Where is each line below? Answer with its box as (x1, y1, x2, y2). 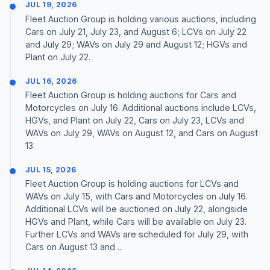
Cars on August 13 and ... (25, 241, 123, 252)
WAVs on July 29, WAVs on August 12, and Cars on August (25, 127, 258, 138)
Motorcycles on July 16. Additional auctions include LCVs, (25, 102, 256, 113)
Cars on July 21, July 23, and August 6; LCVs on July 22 (25, 26, 246, 37)
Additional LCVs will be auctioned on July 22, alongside (25, 203, 248, 214)
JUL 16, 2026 (25, 76, 77, 86)
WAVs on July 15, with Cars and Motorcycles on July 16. (25, 190, 248, 201)
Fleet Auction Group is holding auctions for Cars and (25, 89, 236, 100)
